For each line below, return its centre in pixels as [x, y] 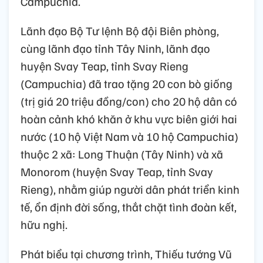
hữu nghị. [44, 224]
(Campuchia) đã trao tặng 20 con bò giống [127, 83]
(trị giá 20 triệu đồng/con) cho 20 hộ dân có [129, 101]
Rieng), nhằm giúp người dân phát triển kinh [130, 189]
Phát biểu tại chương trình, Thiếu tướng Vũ [126, 253]
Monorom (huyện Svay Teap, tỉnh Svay [117, 171]
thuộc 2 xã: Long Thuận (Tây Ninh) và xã [122, 154]
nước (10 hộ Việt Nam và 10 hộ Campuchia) [129, 136]
